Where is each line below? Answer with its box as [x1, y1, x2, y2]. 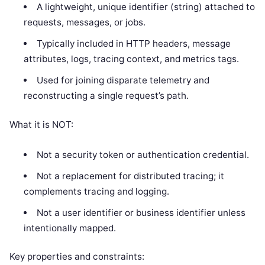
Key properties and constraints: [9, 251, 144, 263]
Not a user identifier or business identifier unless [36, 206, 245, 218]
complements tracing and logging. [24, 185, 170, 197]
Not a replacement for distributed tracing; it [36, 170, 224, 182]
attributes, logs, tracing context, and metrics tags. [24, 53, 240, 65]
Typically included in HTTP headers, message [36, 38, 231, 50]
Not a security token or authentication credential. [36, 148, 249, 160]
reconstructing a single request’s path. [24, 90, 189, 102]
